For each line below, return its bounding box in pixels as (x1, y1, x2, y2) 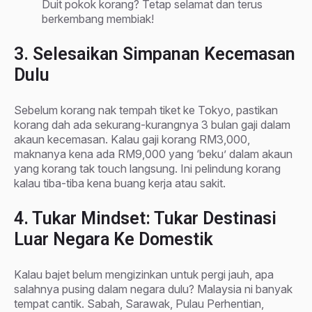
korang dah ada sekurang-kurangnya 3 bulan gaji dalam (14, 117, 290, 132)
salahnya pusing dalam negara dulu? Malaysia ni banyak (14, 281, 292, 296)
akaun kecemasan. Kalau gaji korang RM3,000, (14, 132, 250, 146)
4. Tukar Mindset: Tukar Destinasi (14, 208, 276, 228)
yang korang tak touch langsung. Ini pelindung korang (14, 161, 281, 175)
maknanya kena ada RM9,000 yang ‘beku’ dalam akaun (14, 146, 292, 161)
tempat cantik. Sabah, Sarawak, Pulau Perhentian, (14, 296, 264, 311)
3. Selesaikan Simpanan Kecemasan (14, 43, 295, 64)
